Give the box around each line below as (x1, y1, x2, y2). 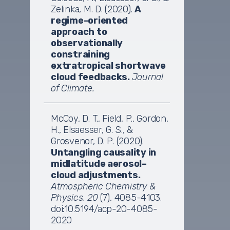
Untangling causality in (51, 146, 157, 158)
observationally (51, 37, 123, 49)
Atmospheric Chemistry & (51, 180, 156, 192)
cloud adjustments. (51, 169, 141, 181)
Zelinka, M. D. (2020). (51, 3, 135, 15)
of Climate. (51, 82, 94, 94)
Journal (131, 71, 163, 83)
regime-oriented (51, 14, 128, 26)
